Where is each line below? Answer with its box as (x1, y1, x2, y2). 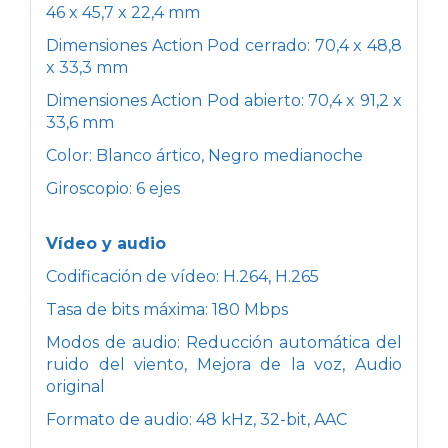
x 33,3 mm (46, 57, 128, 77)
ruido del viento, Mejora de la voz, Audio (46, 354, 402, 374)
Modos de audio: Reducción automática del (46, 332, 402, 352)
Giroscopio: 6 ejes (46, 178, 180, 198)
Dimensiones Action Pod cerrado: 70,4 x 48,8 (46, 35, 402, 55)
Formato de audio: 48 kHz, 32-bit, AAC (46, 409, 347, 429)
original (46, 376, 105, 396)
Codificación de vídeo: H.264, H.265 (46, 266, 319, 286)
